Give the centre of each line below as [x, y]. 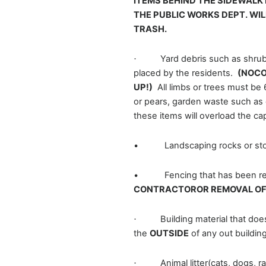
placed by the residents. [185, 73]
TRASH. [150, 29]
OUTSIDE [169, 233]
